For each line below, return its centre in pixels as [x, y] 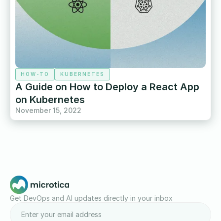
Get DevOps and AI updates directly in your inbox [91, 198]
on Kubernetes [50, 100]
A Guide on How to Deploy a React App [107, 87]
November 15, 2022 [48, 110]
